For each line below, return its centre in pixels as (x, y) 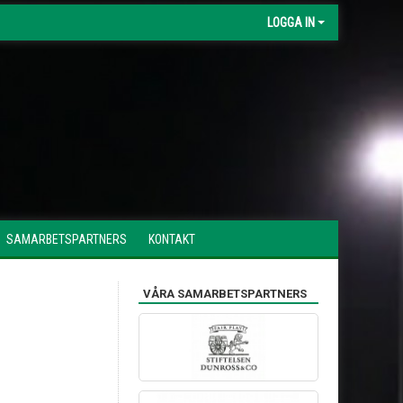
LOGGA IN (291, 22)
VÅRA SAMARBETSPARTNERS (225, 294)
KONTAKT (172, 239)
